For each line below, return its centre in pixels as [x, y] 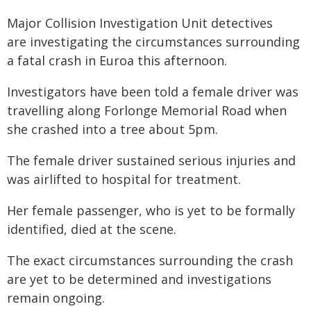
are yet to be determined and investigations [139, 279]
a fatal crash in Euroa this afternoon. [117, 60]
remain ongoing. [56, 298]
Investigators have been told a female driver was [153, 92]
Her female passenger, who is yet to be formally [151, 210]
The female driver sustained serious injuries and [151, 160]
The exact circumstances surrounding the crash [150, 260]
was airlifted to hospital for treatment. [124, 179]
